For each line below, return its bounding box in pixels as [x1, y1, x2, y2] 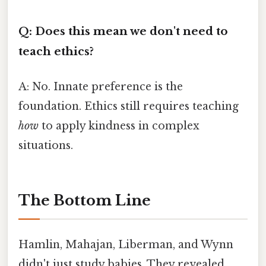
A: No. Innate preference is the [18, 80, 183, 94]
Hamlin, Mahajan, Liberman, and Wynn [18, 238, 233, 252]
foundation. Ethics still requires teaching [18, 100, 239, 113]
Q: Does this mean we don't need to [18, 24, 228, 38]
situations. [18, 139, 73, 153]
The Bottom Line [18, 191, 151, 209]
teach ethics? [18, 44, 94, 58]
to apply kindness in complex [39, 119, 199, 133]
